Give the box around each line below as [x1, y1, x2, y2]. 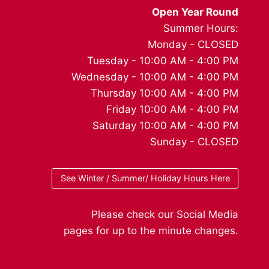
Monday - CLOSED [148, 38, 238, 50]
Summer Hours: [163, 22, 238, 34]
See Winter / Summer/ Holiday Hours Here [60, 173, 230, 184]
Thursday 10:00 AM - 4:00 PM [91, 86, 238, 99]
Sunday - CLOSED [150, 135, 238, 148]
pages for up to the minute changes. [64, 225, 238, 237]
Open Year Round [152, 5, 238, 18]
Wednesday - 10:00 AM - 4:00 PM [71, 70, 238, 83]
